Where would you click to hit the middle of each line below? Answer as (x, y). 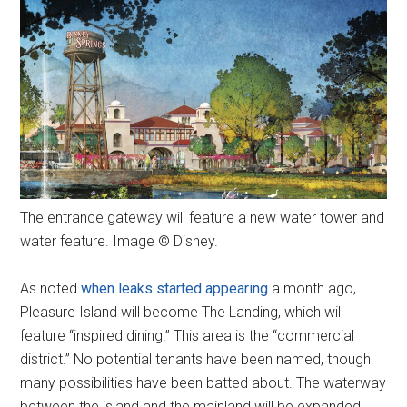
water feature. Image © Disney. (119, 242)
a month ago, (313, 289)
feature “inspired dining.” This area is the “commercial (188, 336)
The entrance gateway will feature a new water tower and (203, 218)
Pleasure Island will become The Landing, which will (182, 313)
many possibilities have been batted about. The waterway (203, 383)
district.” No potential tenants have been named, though (196, 360)
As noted (51, 289)
